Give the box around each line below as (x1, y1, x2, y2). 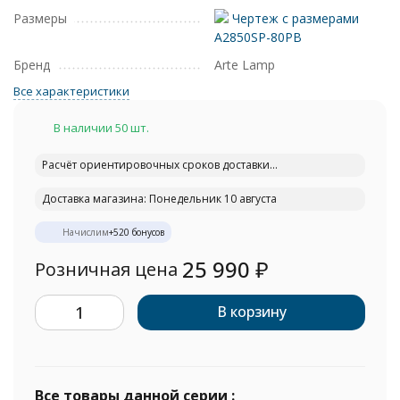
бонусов (129, 226, 164, 238)
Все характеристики (13, 83, 129, 99)
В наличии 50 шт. (54, 120, 149, 136)
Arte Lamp (214, 56, 275, 73)
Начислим (62, 226, 109, 238)
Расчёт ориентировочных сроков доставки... (42, 157, 278, 172)
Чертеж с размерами (229, 10, 359, 27)
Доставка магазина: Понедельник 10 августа (42, 191, 277, 206)
